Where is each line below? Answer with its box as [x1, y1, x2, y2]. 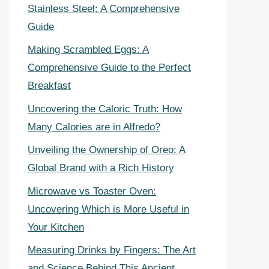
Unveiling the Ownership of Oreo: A [28, 144, 186, 156]
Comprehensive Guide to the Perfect [28, 62, 191, 73]
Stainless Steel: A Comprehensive [28, 2, 180, 14]
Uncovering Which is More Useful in [28, 203, 189, 215]
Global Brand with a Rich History [28, 162, 174, 174]
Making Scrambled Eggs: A [28, 44, 149, 55]
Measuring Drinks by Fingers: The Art [28, 244, 196, 256]
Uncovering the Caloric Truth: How [28, 103, 182, 115]
